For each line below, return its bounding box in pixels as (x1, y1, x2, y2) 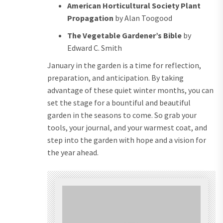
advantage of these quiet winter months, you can (47, 85, 214, 96)
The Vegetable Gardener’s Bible (67, 30, 182, 41)
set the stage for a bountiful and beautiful (47, 98, 191, 108)
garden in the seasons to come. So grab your (47, 110, 197, 120)
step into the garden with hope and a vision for (47, 135, 206, 145)
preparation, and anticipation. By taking (47, 73, 184, 83)
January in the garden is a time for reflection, (47, 60, 201, 71)
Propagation (67, 13, 113, 23)
